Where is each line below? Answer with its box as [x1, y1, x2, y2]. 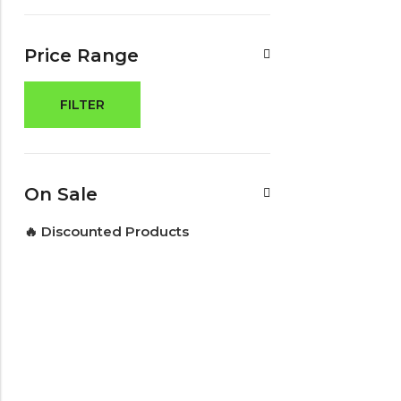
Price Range [24, 44, 139, 66]
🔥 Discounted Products [24, 222, 189, 240]
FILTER [60, 96, 105, 113]
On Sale [24, 183, 98, 205]
